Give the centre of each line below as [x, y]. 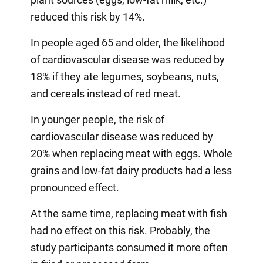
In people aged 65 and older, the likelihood [127, 42]
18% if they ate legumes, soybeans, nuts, [124, 76]
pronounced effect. [75, 187]
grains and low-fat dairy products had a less [131, 170]
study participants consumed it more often [129, 247]
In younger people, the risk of [97, 119]
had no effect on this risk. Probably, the [120, 230]
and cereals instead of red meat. [105, 93]
